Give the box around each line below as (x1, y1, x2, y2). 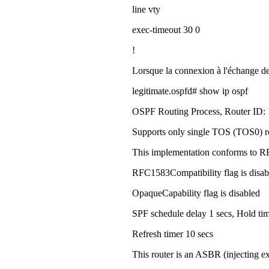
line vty (132, 4, 160, 14)
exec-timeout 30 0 (132, 24, 200, 35)
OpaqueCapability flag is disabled (132, 187, 260, 198)
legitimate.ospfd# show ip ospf (132, 85, 248, 96)
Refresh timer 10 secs (132, 228, 213, 239)
